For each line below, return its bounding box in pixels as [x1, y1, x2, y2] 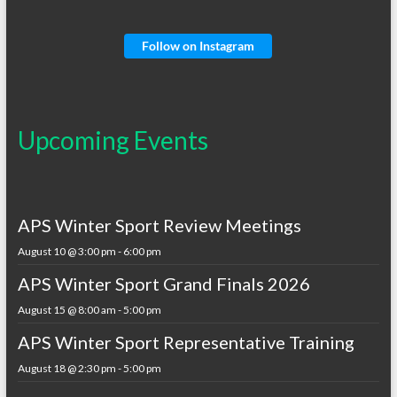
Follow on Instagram [142, 37, 255, 53]
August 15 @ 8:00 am [17, 302, 116, 316]
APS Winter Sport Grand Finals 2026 [17, 272, 310, 294]
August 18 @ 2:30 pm [17, 361, 116, 375]
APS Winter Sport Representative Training [17, 331, 354, 353]
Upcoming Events [17, 124, 208, 155]
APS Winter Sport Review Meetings [17, 214, 301, 236]
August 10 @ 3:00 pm [17, 244, 116, 258]
